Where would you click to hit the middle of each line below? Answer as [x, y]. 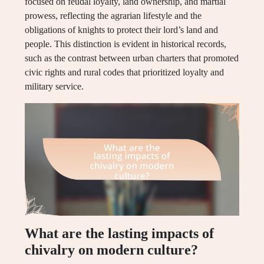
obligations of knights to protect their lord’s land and [121, 30]
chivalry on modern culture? [111, 250]
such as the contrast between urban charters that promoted [132, 58]
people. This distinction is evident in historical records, [126, 44]
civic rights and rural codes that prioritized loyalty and [124, 72]
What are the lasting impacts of [119, 234]
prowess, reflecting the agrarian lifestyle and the [113, 16]
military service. [54, 87]
